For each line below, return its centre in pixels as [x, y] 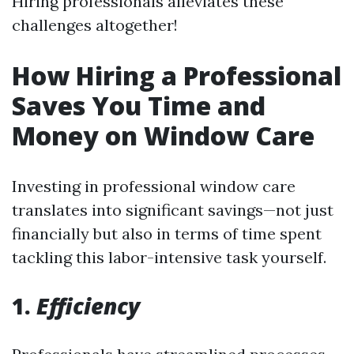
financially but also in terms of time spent [167, 233]
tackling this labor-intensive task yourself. [169, 257]
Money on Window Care [163, 136]
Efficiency [88, 306]
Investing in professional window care [154, 186]
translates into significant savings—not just [173, 210]
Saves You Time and [139, 105]
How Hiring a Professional [177, 75]
